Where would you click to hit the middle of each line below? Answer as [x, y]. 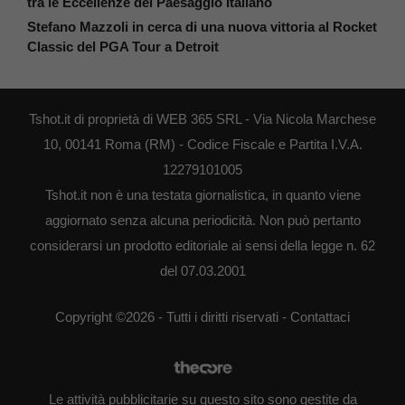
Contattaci [320, 316]
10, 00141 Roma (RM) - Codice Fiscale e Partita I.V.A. [202, 145]
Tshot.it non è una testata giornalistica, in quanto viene [202, 195]
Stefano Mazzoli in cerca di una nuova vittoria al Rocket [202, 27]
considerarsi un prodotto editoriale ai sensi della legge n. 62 [202, 246]
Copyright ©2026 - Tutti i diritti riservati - [173, 316]
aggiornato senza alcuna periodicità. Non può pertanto [202, 221]
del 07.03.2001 [202, 271]
